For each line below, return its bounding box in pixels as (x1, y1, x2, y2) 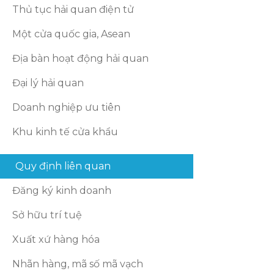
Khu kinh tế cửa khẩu (12, 126, 119, 138)
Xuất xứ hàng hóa (12, 234, 100, 245)
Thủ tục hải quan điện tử (12, 4, 135, 15)
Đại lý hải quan (12, 77, 84, 89)
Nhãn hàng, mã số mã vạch (12, 258, 144, 270)
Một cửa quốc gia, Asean (12, 28, 131, 40)
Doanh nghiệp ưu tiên (12, 102, 121, 113)
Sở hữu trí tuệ (12, 209, 83, 221)
